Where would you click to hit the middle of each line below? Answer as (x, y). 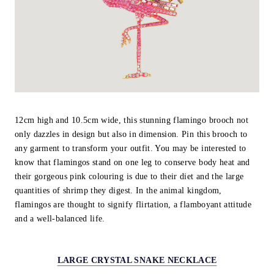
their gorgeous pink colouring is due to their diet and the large (129, 176)
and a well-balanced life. (60, 218)
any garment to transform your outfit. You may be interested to (131, 148)
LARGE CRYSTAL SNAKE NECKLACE (137, 261)
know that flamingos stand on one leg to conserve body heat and (132, 162)
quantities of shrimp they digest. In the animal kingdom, (118, 190)
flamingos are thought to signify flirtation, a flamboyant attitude (133, 204)
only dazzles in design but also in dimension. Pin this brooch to (131, 134)
